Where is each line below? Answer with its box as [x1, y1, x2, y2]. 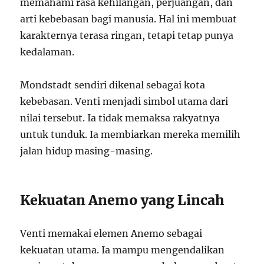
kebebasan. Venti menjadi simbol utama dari [20, 95, 229, 108]
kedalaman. [20, 46, 75, 58]
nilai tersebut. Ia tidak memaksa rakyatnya [20, 112, 220, 124]
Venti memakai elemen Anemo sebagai [20, 227, 203, 240]
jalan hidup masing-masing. [20, 145, 153, 157]
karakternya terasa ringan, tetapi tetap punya [20, 29, 234, 42]
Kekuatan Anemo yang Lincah [20, 192, 225, 209]
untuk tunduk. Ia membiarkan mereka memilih [20, 128, 241, 141]
